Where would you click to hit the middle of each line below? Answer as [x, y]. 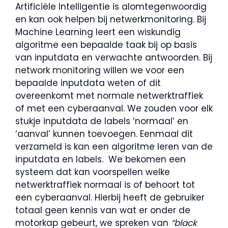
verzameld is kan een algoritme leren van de [114, 146]
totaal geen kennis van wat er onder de [103, 210]
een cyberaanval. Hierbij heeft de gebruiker [110, 197]
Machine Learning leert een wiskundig [98, 32]
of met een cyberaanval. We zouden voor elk [114, 108]
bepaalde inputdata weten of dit [88, 83]
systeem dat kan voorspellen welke [93, 172]
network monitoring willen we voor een [100, 70]
